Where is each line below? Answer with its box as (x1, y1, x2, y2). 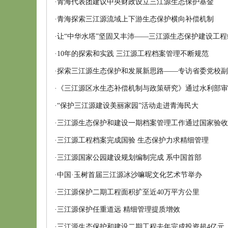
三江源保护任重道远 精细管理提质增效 (57, 206, 180, 213)
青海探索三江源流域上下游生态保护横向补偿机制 (57, 15, 214, 23)
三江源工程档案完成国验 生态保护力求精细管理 (57, 136, 209, 144)
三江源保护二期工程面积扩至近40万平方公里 (57, 188, 199, 196)
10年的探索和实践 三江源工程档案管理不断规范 (57, 50, 209, 58)
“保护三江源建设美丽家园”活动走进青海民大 (57, 102, 198, 109)
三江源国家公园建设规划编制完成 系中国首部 (57, 154, 202, 161)
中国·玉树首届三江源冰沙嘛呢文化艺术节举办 (57, 171, 202, 179)
